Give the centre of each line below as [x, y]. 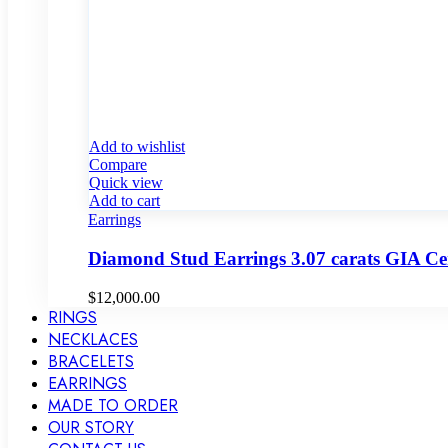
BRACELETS [91, 361]
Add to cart [124, 201]
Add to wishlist [137, 147]
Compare [118, 165]
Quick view [126, 183]
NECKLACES [93, 339]
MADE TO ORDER [113, 405]
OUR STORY [91, 427]
